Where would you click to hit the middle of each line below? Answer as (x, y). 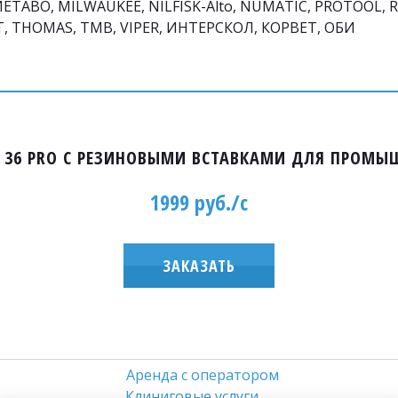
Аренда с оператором (203, 375)
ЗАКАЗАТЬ (199, 266)
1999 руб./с (199, 203)
